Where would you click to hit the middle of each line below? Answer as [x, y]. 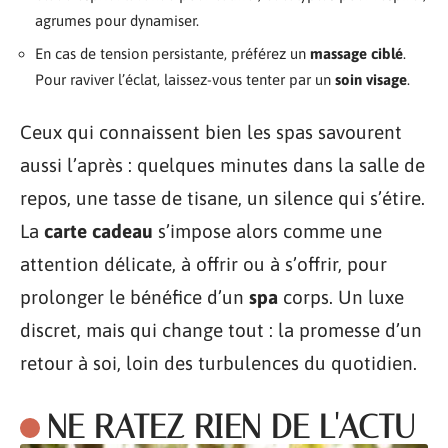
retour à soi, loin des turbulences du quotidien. [218, 362]
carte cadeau [98, 230]
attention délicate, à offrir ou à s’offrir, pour [203, 263]
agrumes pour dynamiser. [117, 20]
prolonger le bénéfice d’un [134, 296]
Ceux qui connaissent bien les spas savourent [211, 131]
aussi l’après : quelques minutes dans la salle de [222, 164]
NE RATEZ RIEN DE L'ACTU [230, 426]
